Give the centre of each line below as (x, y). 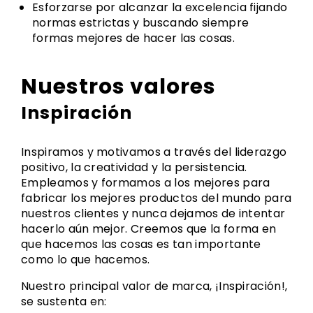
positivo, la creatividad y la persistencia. (134, 167)
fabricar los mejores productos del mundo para (156, 198)
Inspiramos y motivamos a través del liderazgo (154, 152)
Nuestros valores (118, 87)
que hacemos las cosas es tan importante (141, 244)
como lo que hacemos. (86, 260)
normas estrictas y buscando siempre (141, 23)
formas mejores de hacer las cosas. (133, 38)
